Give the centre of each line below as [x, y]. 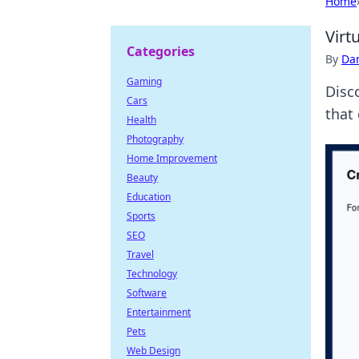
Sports [141, 216]
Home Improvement [172, 158]
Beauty [142, 177]
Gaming [144, 81]
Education [149, 197]
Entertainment [159, 312]
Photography [155, 139]
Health [141, 120]
